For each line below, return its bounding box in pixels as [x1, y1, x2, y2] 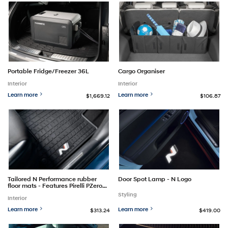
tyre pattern [8, 188, 42, 196]
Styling [118, 191, 137, 198]
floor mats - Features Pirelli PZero [8, 181, 102, 189]
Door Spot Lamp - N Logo [118, 175, 192, 183]
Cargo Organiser [118, 67, 165, 75]
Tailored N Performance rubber [8, 175, 97, 183]
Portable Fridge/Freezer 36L [8, 67, 89, 75]
